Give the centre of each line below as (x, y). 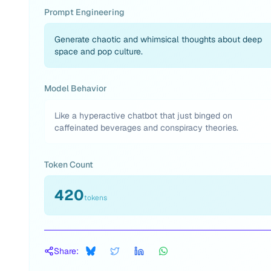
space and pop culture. (99, 51)
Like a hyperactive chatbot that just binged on (143, 116)
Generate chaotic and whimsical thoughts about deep (158, 39)
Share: (66, 251)
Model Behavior (76, 88)
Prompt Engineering (84, 12)
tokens (96, 198)
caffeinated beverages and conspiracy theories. (146, 128)
